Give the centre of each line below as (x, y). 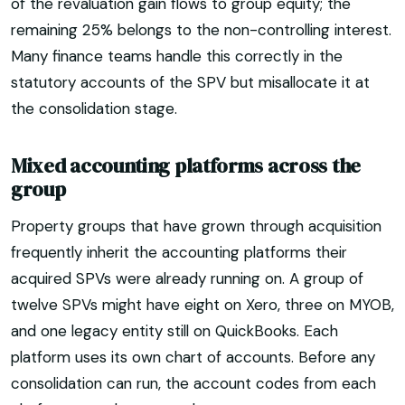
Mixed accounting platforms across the (186, 166)
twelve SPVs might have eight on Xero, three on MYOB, (202, 304)
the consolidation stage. (94, 109)
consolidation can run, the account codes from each (193, 383)
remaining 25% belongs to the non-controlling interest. (201, 30)
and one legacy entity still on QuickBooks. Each (174, 330)
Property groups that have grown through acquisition (196, 226)
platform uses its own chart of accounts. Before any (193, 357)
